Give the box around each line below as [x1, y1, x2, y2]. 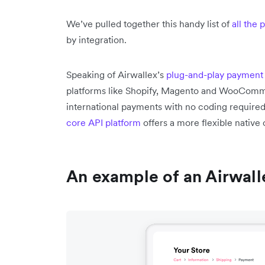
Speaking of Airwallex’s [66, 69, 166, 80]
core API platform [66, 117, 141, 128]
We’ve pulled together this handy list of [66, 18, 232, 30]
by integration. [66, 34, 127, 46]
